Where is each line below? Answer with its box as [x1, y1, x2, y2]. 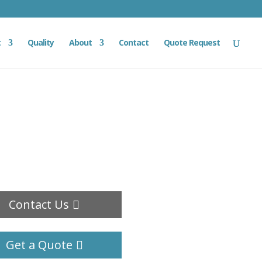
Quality [27, 37, 54, 48]
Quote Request [164, 37, 220, 48]
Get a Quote [5, 237, 73, 253]
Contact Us [9, 196, 70, 212]
